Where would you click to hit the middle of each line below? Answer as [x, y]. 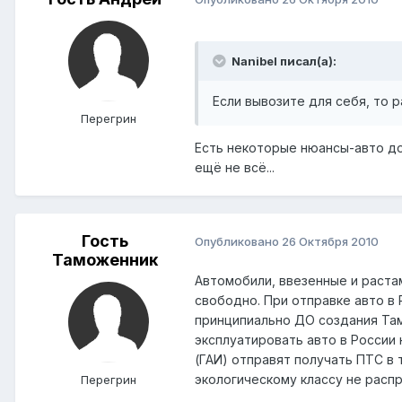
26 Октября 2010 [330, 242]
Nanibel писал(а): [283, 61]
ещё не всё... [235, 167]
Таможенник [105, 259]
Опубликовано [238, 242]
